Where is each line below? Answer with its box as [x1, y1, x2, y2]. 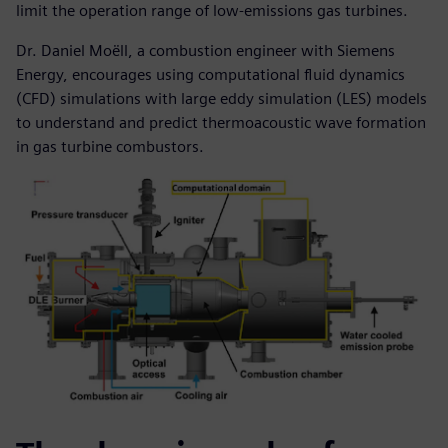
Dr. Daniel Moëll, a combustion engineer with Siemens [16, 40, 395, 60]
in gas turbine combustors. [16, 136, 204, 156]
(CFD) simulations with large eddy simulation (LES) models [16, 88, 427, 108]
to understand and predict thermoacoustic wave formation [16, 112, 426, 132]
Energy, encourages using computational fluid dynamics [16, 64, 405, 84]
